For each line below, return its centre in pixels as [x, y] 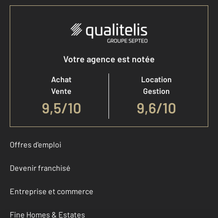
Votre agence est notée [109, 59]
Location [156, 79]
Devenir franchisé [40, 168]
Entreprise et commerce [52, 191]
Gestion [156, 91]
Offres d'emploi [36, 144]
